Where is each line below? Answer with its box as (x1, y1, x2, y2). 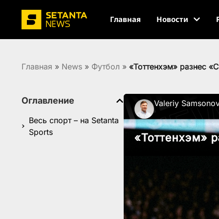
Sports (28, 127, 53, 137)
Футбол (91, 62, 120, 71)
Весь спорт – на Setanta (28, 115, 119, 125)
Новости (156, 14, 189, 24)
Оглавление (22, 95, 74, 106)
